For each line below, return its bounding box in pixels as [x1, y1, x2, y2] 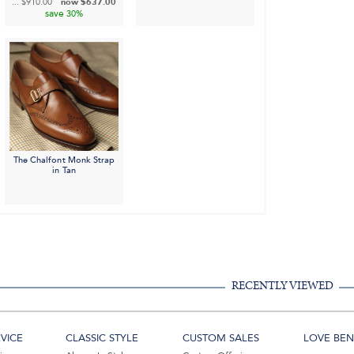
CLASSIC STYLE [66, 331, 139, 346]
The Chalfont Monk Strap [13, 154, 115, 167]
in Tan [52, 164, 76, 177]
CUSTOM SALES [182, 331, 259, 346]
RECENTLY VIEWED [231, 280, 333, 292]
